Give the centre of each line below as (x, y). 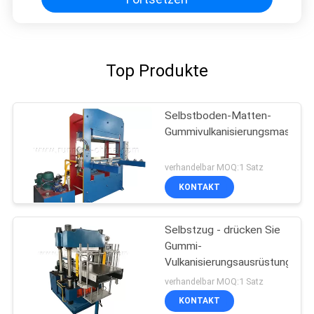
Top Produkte (157, 70)
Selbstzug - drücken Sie (223, 230)
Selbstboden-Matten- (218, 116)
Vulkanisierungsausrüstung (228, 262)
